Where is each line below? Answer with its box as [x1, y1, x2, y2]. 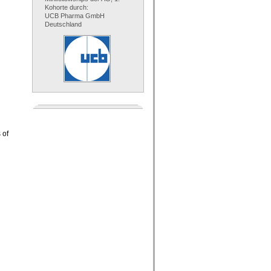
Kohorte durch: [45, 4, 88, 11]
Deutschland [45, 21, 82, 28]
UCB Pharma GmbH [45, 12, 105, 20]
